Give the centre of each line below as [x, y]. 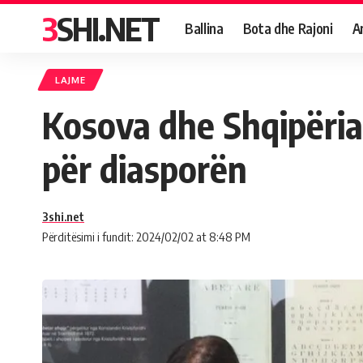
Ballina [204, 28]
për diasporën [145, 169]
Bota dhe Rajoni [288, 28]
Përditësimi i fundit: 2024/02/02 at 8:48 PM [146, 237]
